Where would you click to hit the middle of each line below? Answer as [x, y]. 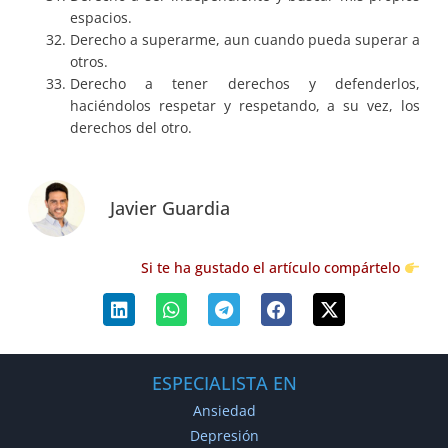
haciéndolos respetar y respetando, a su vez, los [245, 106]
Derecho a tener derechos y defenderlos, [245, 84]
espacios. [101, 18]
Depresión [224, 435]
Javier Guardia [170, 208]
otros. [89, 62]
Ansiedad [224, 411]
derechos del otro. [131, 128]
